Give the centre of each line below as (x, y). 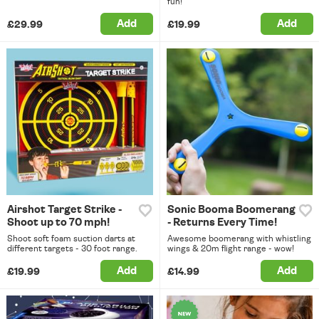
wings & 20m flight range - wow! (230, 248)
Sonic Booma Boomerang (231, 209)
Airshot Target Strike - (64, 209)
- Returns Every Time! (222, 222)
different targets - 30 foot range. (72, 248)
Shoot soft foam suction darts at (71, 238)
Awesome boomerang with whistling (239, 238)
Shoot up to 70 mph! (58, 222)
